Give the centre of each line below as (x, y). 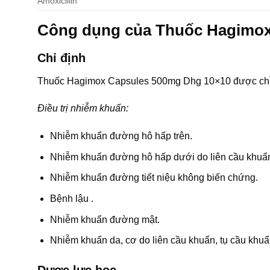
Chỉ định (61, 58)
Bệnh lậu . (71, 198)
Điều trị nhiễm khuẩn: (83, 108)
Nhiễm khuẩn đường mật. (105, 219)
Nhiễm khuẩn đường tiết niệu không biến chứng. (154, 178)
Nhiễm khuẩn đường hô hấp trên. (121, 136)
